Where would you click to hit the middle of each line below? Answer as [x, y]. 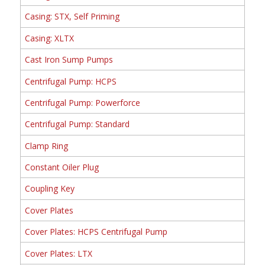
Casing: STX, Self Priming [72, 17]
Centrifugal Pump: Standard [77, 124]
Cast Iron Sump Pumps [69, 60]
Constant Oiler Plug [62, 167]
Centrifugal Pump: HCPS [70, 81]
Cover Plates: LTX [58, 253]
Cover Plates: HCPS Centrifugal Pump [96, 232]
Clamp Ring [46, 146]
